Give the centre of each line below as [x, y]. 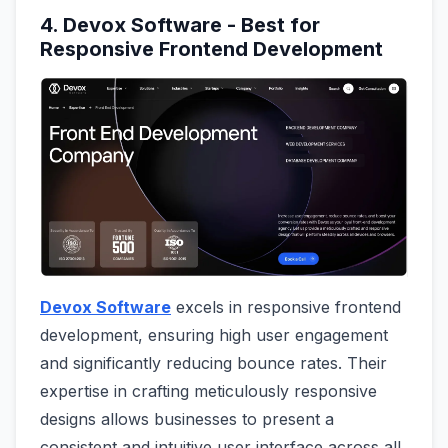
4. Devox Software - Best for [180, 24]
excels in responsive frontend [286, 306]
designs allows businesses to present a [187, 418]
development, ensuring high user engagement [214, 334]
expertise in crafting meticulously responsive [208, 390]
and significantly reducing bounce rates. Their [213, 362]
